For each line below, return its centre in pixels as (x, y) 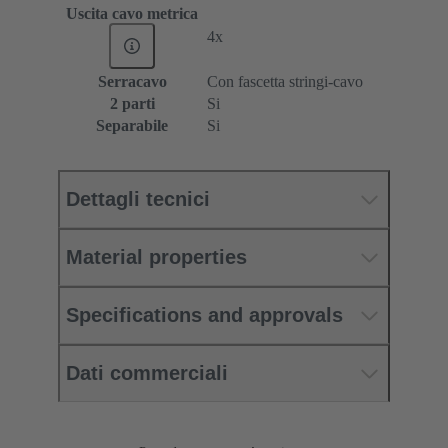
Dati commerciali (147, 373)
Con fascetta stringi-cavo (285, 82)
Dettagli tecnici (138, 199)
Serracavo (132, 82)
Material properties (156, 257)
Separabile (132, 126)
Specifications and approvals (204, 315)
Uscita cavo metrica (132, 14)
